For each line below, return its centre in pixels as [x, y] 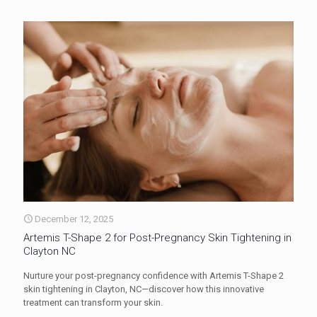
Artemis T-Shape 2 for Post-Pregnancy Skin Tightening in [157, 238]
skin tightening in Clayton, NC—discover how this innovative [144, 289]
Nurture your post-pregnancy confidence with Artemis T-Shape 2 [154, 276]
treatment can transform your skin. [93, 303]
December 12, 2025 [74, 219]
